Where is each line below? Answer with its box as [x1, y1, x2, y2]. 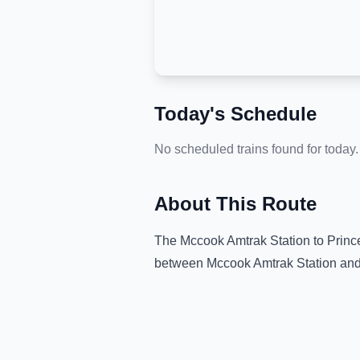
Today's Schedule [154, 103, 317, 125]
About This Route [154, 193, 317, 215]
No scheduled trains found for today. [154, 142, 358, 156]
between [154, 256, 207, 270]
